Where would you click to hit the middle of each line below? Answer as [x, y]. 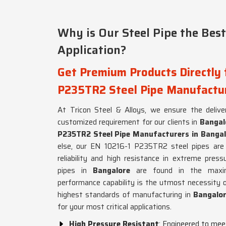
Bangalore [115, 171]
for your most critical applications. [115, 207]
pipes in [75, 171]
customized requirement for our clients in [129, 122]
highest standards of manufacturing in [126, 195]
